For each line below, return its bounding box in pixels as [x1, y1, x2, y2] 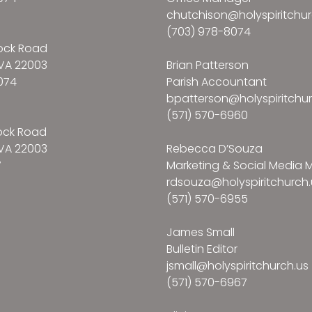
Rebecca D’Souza [166, 141, 263, 157]
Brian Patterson [166, 57, 249, 74]
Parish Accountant [166, 74, 267, 91]
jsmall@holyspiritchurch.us [166, 258, 309, 274]
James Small [166, 224, 235, 241]
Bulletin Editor [166, 241, 237, 258]
